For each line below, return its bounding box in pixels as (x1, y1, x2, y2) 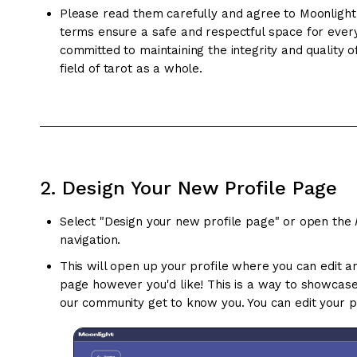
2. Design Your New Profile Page (39, 176, 337, 199)
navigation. (59, 233, 121, 248)
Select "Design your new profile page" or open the (59, 214, 355, 229)
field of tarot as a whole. (59, 61, 203, 76)
